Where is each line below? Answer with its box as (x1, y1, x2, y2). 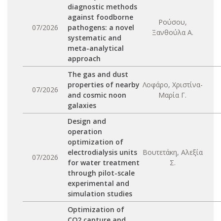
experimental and (68, 179, 129, 188)
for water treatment (68, 158, 140, 167)
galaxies (68, 101, 96, 110)
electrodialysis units (68, 147, 137, 157)
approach (68, 54, 101, 63)
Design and (68, 116, 106, 126)
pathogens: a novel (68, 23, 134, 32)
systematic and (68, 33, 121, 42)
